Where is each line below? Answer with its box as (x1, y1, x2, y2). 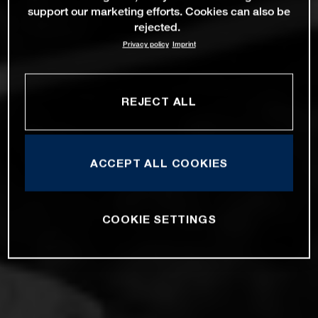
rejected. (134, 20, 180, 34)
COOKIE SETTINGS (102, 212, 216, 226)
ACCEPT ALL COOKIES (89, 156, 229, 170)
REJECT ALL (121, 94, 197, 108)
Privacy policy (122, 39, 169, 49)
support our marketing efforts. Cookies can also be (28, 4, 290, 18)
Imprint (172, 39, 196, 49)
